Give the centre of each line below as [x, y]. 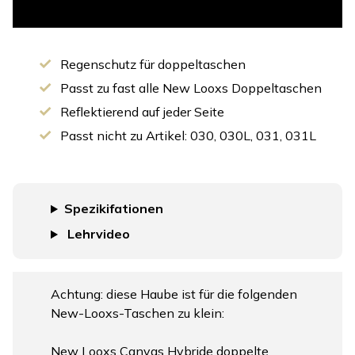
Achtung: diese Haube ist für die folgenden [174, 294]
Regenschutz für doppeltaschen [153, 65]
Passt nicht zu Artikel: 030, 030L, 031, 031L [188, 136]
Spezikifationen [113, 209]
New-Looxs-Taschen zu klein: [137, 313]
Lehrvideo [97, 234]
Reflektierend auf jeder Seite [142, 112]
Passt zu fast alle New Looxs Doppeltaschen [191, 88]
